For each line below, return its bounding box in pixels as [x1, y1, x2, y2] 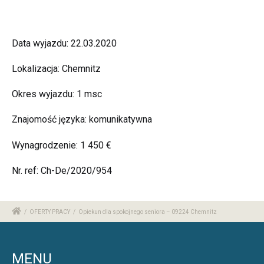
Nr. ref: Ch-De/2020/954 [12, 164, 112, 176]
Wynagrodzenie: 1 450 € [12, 139, 111, 151]
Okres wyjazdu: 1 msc [12, 88, 102, 100]
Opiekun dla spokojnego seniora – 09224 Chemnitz [78, 208, 217, 215]
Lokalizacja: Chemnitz [12, 63, 101, 75]
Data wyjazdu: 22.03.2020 [12, 37, 117, 49]
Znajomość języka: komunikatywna [12, 114, 152, 126]
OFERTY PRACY [29, 208, 70, 215]
